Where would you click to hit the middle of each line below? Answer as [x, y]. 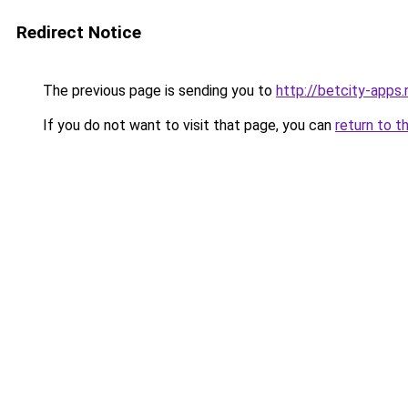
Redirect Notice [79, 32]
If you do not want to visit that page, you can [187, 125]
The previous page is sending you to [158, 91]
